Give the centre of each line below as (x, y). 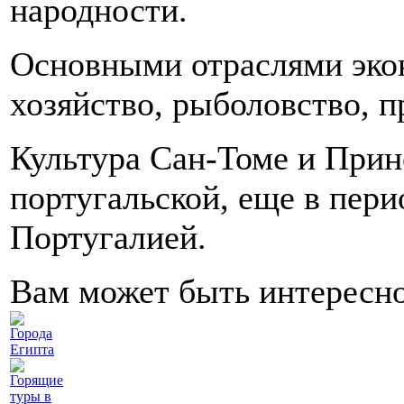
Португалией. (108, 238)
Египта (32, 350)
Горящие (37, 381)
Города (31, 334)
